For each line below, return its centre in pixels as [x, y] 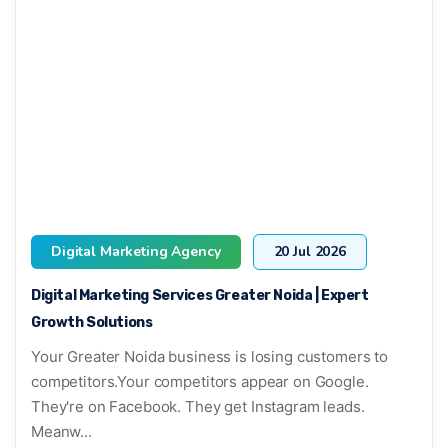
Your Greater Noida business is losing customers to [209, 356]
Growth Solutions [92, 322]
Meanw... [61, 431]
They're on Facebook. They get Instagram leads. [198, 406]
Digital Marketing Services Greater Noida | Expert [200, 295]
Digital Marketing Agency [136, 251]
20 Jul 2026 [309, 251]
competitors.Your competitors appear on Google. [200, 381]
